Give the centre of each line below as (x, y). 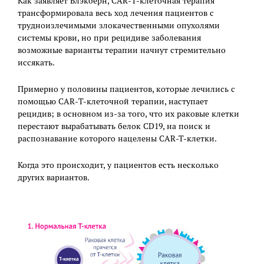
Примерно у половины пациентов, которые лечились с (126, 89)
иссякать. (36, 62)
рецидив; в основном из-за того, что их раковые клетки (128, 113)
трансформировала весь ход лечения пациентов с (116, 13)
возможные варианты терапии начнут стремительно (122, 50)
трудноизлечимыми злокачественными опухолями (119, 25)
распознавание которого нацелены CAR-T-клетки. (117, 138)
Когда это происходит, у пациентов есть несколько (118, 165)
